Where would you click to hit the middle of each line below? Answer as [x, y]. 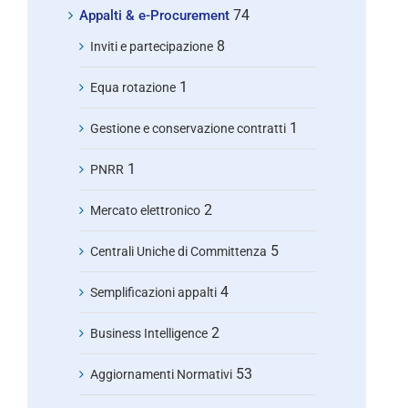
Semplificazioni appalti [153, 292]
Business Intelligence [149, 333]
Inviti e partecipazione [152, 46]
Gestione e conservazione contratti [188, 128]
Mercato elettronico [145, 210]
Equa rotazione [133, 87]
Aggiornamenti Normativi [161, 374]
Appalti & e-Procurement [154, 15]
